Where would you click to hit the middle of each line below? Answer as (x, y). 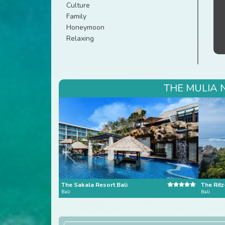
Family (76, 16)
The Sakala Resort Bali (94, 185)
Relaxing (80, 38)
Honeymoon (85, 27)
